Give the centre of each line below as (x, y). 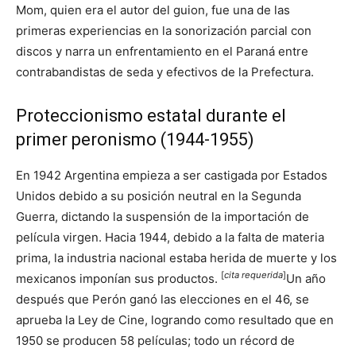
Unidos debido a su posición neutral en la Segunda (159, 195)
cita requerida (253, 275)
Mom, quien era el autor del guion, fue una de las (153, 10)
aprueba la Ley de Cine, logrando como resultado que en (175, 319)
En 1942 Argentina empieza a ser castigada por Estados (172, 175)
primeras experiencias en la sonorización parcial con (164, 30)
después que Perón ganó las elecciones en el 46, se (163, 299)
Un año (306, 278)
